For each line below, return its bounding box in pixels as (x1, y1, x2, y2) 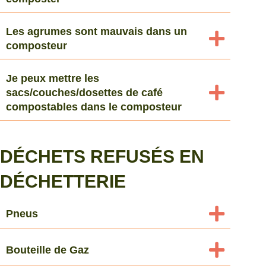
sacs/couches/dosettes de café (6, 86, 163, 99)
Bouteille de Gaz (6, 243, 89, 256)
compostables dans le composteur (6, 100, 182, 113)
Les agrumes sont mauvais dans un (6, 25, 187, 37)
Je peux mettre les (6, 72, 99, 84)
